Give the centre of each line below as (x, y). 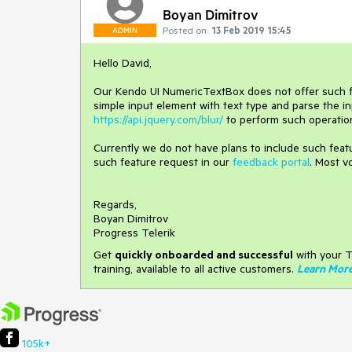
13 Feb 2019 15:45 (251, 30)
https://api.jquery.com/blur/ (158, 119)
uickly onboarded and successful (207, 255)
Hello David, (123, 63)
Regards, (115, 204)
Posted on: (185, 30)
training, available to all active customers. (194, 269)
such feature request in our (163, 162)
